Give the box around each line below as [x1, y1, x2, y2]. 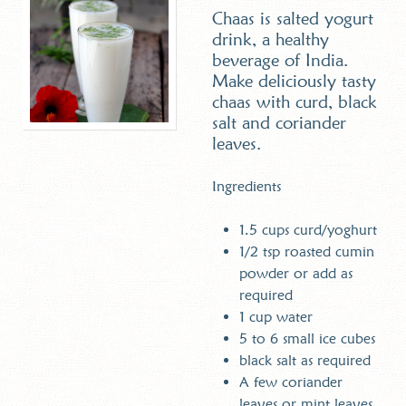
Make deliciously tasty [212, 70, 376, 92]
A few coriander [239, 372, 343, 391]
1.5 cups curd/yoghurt [239, 220, 377, 238]
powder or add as [239, 264, 353, 282]
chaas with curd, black [212, 91, 377, 112]
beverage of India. [212, 49, 348, 71]
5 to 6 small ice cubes [239, 329, 375, 347]
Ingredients [212, 177, 281, 195]
